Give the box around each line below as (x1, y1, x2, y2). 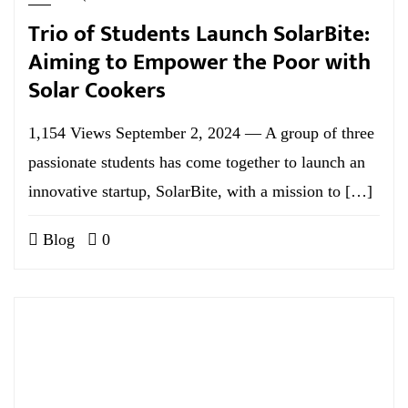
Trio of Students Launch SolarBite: (28, 15, 370, 53)
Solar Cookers (28, 72, 166, 109)
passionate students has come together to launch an (28, 153, 365, 171)
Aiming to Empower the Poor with (28, 44, 371, 81)
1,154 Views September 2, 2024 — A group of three (28, 124, 374, 142)
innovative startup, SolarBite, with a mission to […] (28, 182, 372, 200)
